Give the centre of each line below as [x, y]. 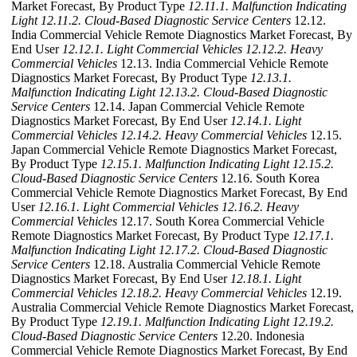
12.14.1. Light [266, 121]
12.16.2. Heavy [260, 207]
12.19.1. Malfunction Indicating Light [195, 322]
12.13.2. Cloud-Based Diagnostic [243, 92]
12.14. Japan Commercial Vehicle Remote [197, 107]
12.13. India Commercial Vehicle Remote [223, 64]
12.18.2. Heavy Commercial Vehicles [214, 293]
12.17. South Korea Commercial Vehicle [221, 222]
